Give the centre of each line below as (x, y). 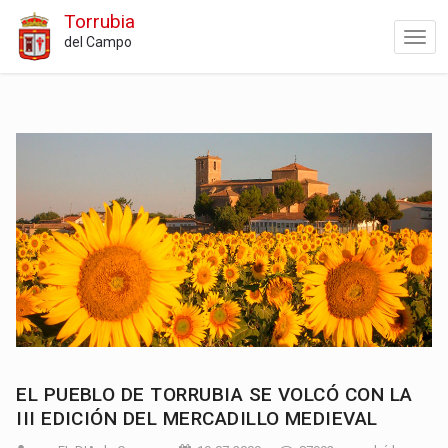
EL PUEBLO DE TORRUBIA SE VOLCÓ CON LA (214, 395)
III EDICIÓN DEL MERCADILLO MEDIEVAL (197, 419)
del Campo (98, 42)
